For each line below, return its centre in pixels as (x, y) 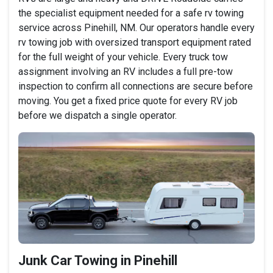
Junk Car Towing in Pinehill (98, 260)
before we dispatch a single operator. (97, 115)
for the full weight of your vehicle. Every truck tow (123, 57)
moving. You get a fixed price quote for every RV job (128, 101)
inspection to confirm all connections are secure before (136, 86)
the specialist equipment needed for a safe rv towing (131, 13)
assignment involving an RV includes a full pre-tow (126, 71)
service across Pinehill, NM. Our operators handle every (136, 27)
